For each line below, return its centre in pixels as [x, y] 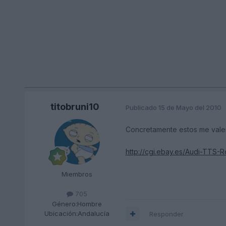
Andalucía [94, 213]
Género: [65, 204]
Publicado [142, 107]
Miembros [77, 174]
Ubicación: [61, 213]
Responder [166, 214]
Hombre [90, 204]
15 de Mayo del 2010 [190, 107]
